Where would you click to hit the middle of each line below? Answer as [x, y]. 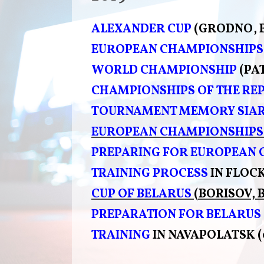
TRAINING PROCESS [150, 173]
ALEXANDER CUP [141, 29]
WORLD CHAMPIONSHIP [164, 70]
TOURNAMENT [134, 111]
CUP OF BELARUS [141, 194]
